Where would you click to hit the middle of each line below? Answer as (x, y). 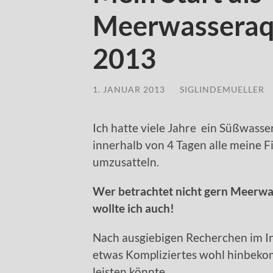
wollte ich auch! (133, 208)
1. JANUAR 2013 (129, 90)
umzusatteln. (126, 161)
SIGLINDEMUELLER (222, 90)
